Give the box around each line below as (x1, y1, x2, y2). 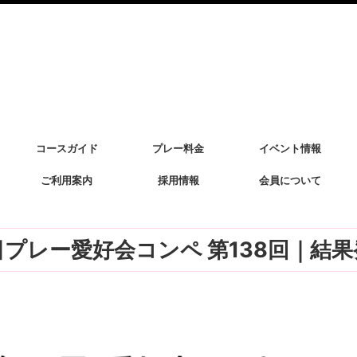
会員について (258, 174, 321, 186)
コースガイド (35, 142, 98, 155)
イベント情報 (258, 142, 321, 155)
